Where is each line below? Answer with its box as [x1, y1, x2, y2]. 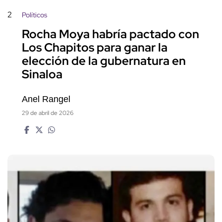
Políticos [22, 10, 47, 20]
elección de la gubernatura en [22, 53, 186, 69]
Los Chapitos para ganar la [22, 40, 167, 55]
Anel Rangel [22, 94, 70, 105]
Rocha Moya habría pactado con [22, 26, 199, 42]
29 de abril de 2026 [22, 109, 73, 117]
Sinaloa [22, 66, 62, 82]
